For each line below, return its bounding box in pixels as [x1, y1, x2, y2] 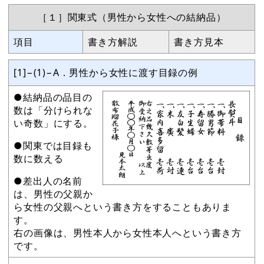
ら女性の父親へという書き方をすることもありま [14, 200, 232, 213]
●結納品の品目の [14, 90, 93, 104]
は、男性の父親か [14, 187, 93, 200]
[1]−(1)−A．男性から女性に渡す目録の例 [14, 65, 198, 79]
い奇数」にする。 [14, 116, 93, 130]
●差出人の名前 [14, 174, 82, 187]
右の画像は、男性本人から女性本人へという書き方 [14, 226, 242, 239]
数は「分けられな [14, 103, 93, 117]
